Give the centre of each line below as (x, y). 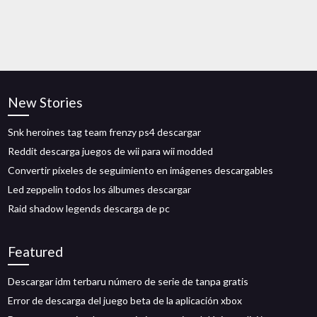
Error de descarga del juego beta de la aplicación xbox (125, 300)
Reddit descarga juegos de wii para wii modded (111, 151)
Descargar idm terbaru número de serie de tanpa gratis (128, 281)
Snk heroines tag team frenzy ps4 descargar (105, 132)
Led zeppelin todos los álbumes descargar (100, 189)
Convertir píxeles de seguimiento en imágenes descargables (141, 170)
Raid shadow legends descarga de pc (89, 208)
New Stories (46, 102)
